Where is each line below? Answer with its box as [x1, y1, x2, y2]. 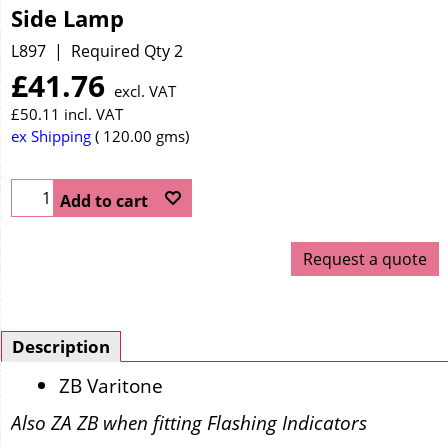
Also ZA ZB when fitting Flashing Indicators [11, 408, 367, 436]
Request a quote [302, 247, 427, 270]
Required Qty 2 [71, 39, 183, 62]
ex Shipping [11, 125, 91, 146]
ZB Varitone [59, 372, 163, 400]
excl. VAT [114, 80, 176, 101]
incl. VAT [64, 103, 123, 124]
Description [12, 335, 110, 359]
